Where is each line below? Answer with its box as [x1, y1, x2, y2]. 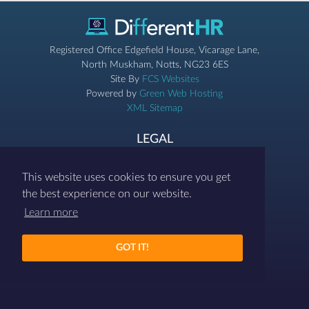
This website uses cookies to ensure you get [22, 172, 230, 183]
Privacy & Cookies [122, 153, 187, 162]
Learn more [24, 207, 79, 219]
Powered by [86, 89, 139, 99]
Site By [110, 74, 142, 85]
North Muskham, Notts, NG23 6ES [81, 60, 228, 70]
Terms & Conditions [119, 166, 190, 175]
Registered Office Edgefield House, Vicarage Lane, [50, 46, 259, 56]
